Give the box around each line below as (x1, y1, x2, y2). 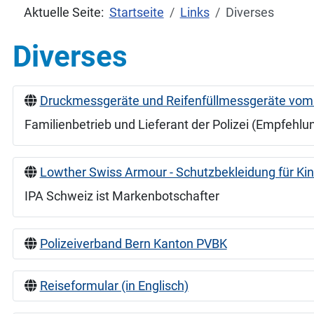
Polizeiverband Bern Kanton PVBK (39, 237, 227, 252)
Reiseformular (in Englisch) (39, 279, 189, 294)
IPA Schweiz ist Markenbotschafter (24, 189, 219, 204)
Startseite (109, 5, 164, 20)
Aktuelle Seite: (23, 5, 109, 20)
